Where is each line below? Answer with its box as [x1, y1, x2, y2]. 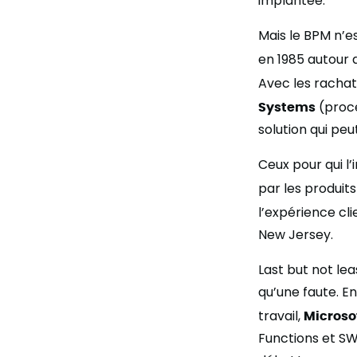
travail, [258, 307, 304, 325]
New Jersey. [258, 226, 333, 244]
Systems [258, 98, 316, 114]
